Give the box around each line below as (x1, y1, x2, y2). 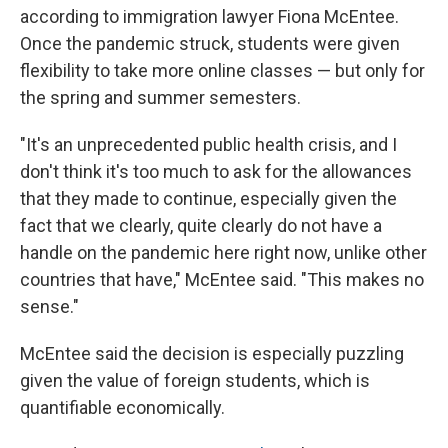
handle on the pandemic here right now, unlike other (20, 242, 427, 264)
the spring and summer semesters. (20, 87, 301, 109)
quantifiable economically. (20, 397, 225, 419)
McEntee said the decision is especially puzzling (20, 343, 404, 365)
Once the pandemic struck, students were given (20, 33, 400, 55)
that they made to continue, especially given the (20, 188, 397, 210)
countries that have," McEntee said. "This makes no (20, 269, 424, 291)
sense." (20, 296, 79, 318)
